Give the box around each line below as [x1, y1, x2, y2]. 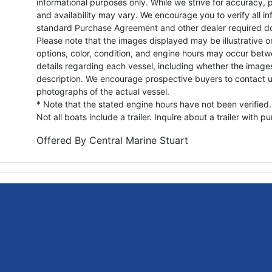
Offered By [36, 134, 89, 146]
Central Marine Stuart [89, 134, 188, 146]
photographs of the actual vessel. [36, 86, 169, 97]
